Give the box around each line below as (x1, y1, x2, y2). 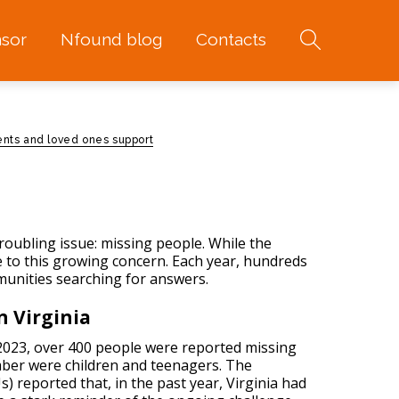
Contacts (195, 29, 266, 50)
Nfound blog (60, 29, 162, 50)
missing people (101, 233, 202, 253)
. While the (202, 233, 272, 253)
